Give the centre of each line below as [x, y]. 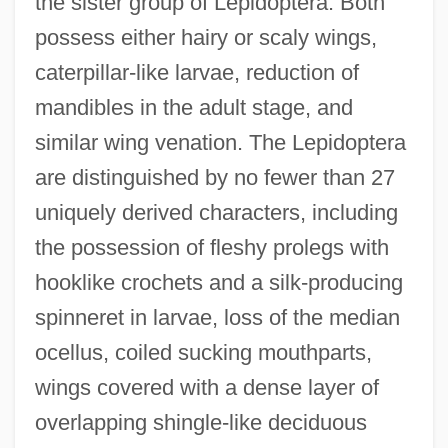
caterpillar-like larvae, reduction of [196, 72]
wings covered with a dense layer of [206, 387]
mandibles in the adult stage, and [193, 107]
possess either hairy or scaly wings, [205, 37]
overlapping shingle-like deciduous [200, 422]
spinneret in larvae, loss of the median [217, 317]
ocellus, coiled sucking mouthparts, [203, 352]
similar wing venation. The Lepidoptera [220, 142]
